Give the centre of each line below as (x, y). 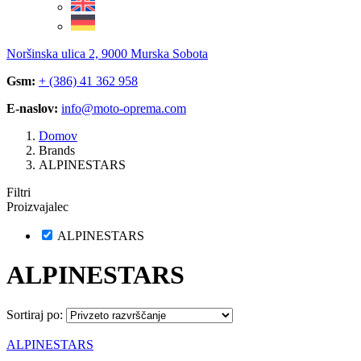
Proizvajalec (37, 207)
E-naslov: (32, 108)
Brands (57, 150)
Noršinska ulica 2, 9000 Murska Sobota (107, 54)
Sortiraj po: (35, 314)
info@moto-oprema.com (124, 108)
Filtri (19, 192)
